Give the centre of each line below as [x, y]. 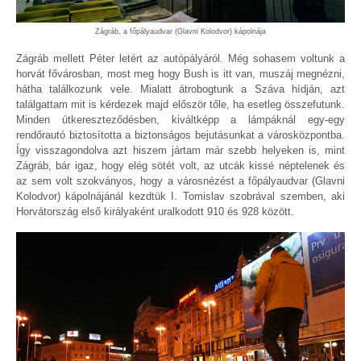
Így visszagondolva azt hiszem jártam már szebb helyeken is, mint [180, 150]
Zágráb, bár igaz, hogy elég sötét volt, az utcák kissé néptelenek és [180, 165]
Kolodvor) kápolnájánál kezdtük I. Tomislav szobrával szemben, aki [180, 196]
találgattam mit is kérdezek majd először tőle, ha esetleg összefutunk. [180, 104]
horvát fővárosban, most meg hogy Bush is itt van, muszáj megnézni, [180, 73]
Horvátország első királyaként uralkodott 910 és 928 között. [155, 211]
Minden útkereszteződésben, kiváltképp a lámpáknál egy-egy [180, 119]
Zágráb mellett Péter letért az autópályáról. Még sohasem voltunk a [180, 58]
